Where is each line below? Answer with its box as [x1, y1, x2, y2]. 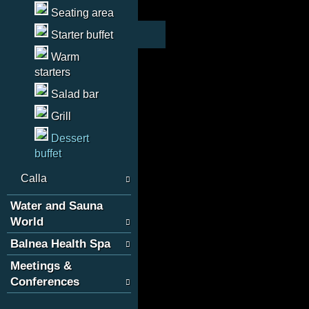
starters [34, 66, 70, 78]
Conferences [10, 275, 79, 288]
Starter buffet [51, 29, 113, 41]
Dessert [51, 132, 89, 144]
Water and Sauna [10, 199, 103, 212]
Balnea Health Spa [10, 237, 110, 250]
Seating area [51, 7, 114, 19]
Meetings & [10, 259, 72, 272]
